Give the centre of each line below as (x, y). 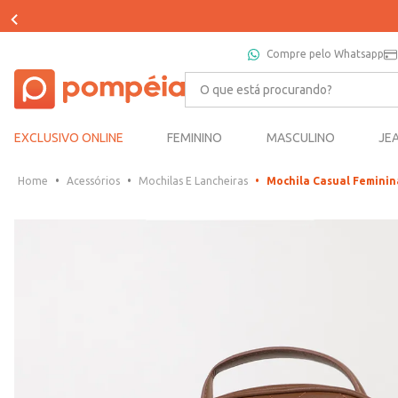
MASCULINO (300, 138)
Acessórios (93, 181)
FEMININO (195, 138)
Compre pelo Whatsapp (325, 54)
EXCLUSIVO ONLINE (69, 138)
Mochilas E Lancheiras (193, 181)
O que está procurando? (261, 79)
